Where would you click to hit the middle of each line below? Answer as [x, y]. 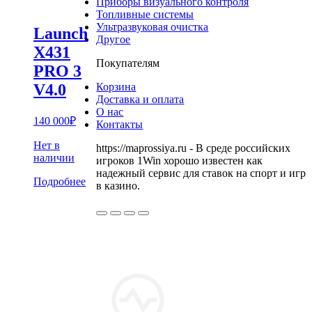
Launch [61, 33]
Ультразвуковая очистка [153, 26]
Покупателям [128, 63]
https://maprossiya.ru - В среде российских [194, 148]
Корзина [116, 86]
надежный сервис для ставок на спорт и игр [201, 173]
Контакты [120, 124]
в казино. [118, 185]
